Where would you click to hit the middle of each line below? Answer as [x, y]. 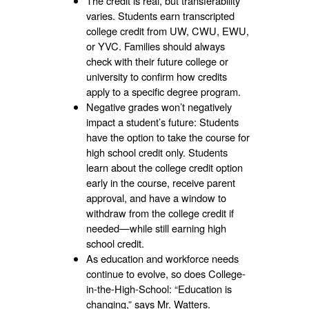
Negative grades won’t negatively [159, 106]
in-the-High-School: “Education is [159, 288]
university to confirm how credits [156, 76]
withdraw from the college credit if [160, 212]
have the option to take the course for [168, 137]
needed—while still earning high [156, 228]
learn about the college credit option [164, 167]
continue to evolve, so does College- [166, 273]
